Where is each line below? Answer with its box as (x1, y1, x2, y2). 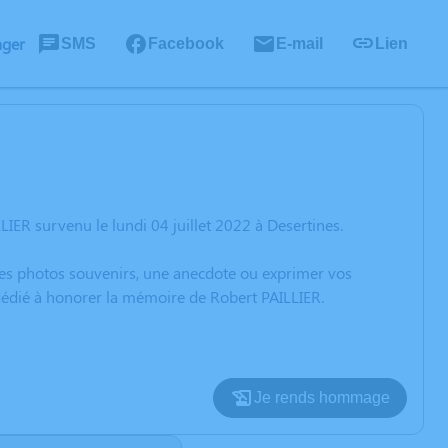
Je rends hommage (254, 389, 390, 406)
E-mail (276, 34, 323, 52)
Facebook (148, 34, 224, 52)
